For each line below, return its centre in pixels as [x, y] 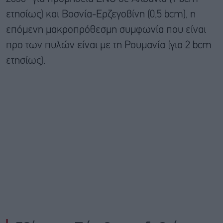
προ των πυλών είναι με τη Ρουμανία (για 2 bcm [109, 45]
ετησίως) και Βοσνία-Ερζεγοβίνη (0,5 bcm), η [101, 14]
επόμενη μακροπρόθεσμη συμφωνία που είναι [106, 30]
